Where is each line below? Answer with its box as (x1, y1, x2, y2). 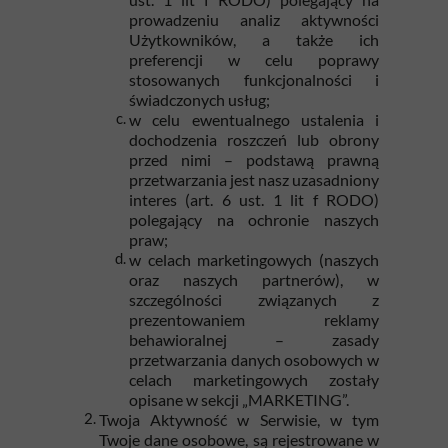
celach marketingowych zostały (129, 370, 379, 389)
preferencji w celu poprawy (129, 50, 379, 69)
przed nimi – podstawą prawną (129, 150, 379, 169)
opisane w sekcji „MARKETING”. (129, 390, 349, 409)
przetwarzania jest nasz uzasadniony (129, 170, 379, 189)
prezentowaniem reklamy (129, 310, 379, 329)
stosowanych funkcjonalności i (129, 70, 379, 89)
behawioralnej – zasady (129, 330, 379, 349)
